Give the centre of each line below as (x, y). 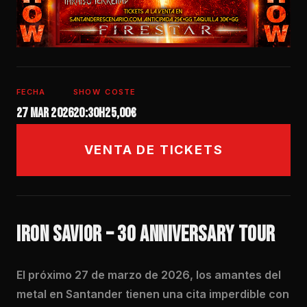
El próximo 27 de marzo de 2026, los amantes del (149, 275)
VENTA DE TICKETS (153, 150)
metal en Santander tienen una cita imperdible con (153, 294)
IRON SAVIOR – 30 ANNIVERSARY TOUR (146, 235)
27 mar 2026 (45, 113)
